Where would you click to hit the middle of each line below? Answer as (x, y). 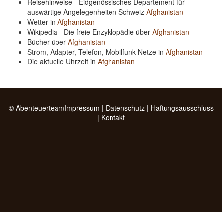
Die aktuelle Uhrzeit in (62, 61)
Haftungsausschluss (182, 108)
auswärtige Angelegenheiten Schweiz (87, 12)
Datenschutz (125, 108)
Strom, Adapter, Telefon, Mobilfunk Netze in (96, 52)
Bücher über (48, 42)
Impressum (82, 108)
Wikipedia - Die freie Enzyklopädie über (90, 32)
